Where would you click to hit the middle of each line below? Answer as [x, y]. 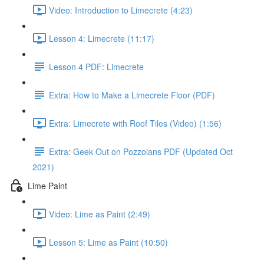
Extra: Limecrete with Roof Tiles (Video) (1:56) [135, 123]
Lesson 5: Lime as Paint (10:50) [108, 242]
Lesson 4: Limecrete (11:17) [102, 38]
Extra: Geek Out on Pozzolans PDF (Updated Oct [141, 151]
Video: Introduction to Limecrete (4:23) [121, 10]
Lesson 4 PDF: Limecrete [96, 66]
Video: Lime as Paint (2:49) [100, 214]
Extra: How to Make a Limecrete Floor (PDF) [132, 95]
